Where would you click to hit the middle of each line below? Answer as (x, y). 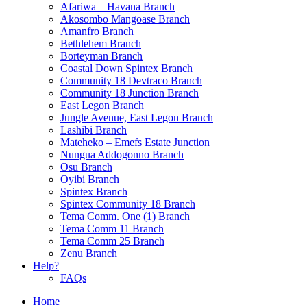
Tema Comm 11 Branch (112, 229)
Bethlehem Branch (101, 44)
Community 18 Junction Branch (130, 93)
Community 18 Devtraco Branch (131, 81)
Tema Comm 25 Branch (112, 241)
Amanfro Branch (97, 32)
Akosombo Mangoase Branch (125, 19)
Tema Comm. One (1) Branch (125, 217)
